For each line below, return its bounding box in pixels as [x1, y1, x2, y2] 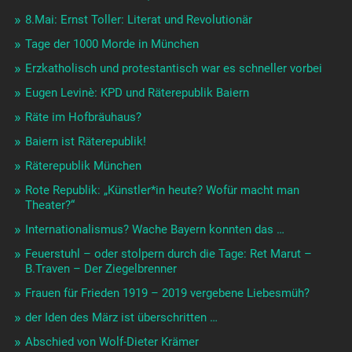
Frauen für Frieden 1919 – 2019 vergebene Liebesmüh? [24, 286, 310, 301]
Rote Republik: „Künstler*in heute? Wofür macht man [24, 183, 299, 198]
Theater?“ [24, 198, 75, 213]
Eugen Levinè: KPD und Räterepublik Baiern [24, 86, 249, 101]
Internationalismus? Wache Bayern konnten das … [24, 222, 284, 237]
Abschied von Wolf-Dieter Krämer [24, 335, 199, 350]
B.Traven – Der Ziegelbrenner [24, 262, 177, 277]
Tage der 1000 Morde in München [24, 37, 199, 52]
